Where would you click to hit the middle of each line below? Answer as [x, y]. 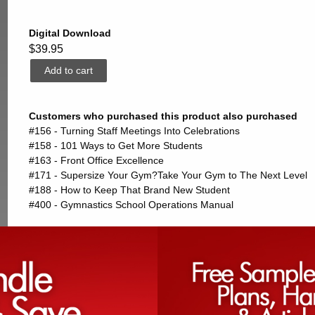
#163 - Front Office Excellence [96, 161]
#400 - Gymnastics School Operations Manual [131, 205]
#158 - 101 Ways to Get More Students [115, 146]
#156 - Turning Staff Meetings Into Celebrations [134, 131]
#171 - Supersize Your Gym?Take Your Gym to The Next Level [168, 175]
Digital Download [70, 33]
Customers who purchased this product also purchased [163, 116]
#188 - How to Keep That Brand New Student [129, 190]
